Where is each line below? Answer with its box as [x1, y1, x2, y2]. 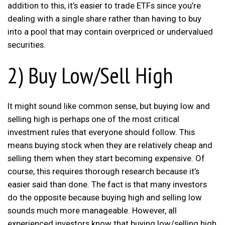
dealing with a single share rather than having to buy [8, 13, 201, 24]
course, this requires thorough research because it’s [8, 166, 199, 176]
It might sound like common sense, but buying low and [8, 100, 210, 111]
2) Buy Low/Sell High [8, 60, 173, 90]
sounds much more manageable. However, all [8, 205, 177, 215]
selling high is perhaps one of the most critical [8, 114, 179, 124]
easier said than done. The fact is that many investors [8, 179, 207, 189]
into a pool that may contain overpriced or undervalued [8, 26, 213, 37]
